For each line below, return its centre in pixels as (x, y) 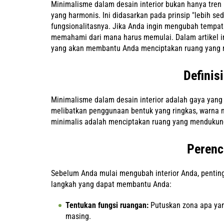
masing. (78, 216)
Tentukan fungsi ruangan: (107, 205)
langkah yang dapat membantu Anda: (111, 184)
